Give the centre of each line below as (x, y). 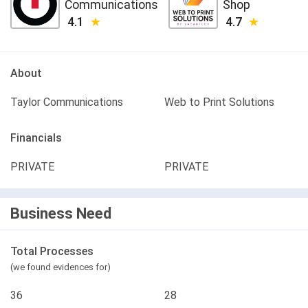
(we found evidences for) (60, 267)
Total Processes (52, 251)
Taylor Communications (67, 102)
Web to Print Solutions (219, 102)
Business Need (61, 213)
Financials (36, 138)
